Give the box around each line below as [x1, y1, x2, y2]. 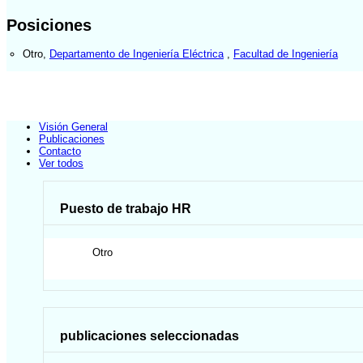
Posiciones [6, 15, 92, 34]
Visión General [39, 121, 108, 134]
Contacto [39, 145, 81, 158]
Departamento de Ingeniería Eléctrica [49, 47, 224, 60]
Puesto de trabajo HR [60, 202, 192, 216]
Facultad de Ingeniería [233, 47, 338, 60]
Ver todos [39, 157, 83, 170]
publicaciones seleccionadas [60, 328, 240, 343]
